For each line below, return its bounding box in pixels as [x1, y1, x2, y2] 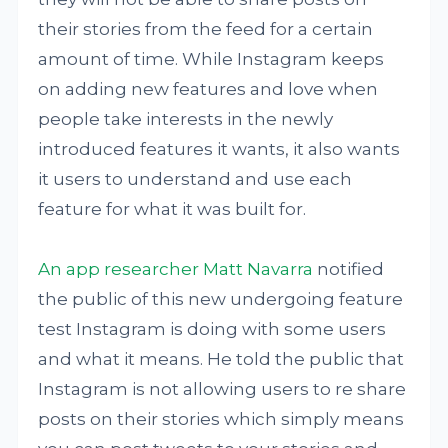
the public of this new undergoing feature [38, 289, 404, 309]
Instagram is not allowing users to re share [38, 379, 407, 399]
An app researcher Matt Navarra [38, 259, 314, 279]
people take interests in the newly [38, 109, 334, 129]
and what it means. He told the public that [38, 349, 405, 369]
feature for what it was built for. [38, 199, 307, 219]
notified [313, 259, 385, 279]
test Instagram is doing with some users [38, 319, 387, 339]
